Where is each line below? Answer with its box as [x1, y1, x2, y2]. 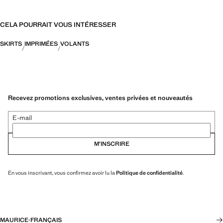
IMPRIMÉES [24, 40, 58, 48]
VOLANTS [60, 40, 89, 48]
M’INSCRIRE [94, 139, 129, 148]
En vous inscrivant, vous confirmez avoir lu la [8, 169, 116, 176]
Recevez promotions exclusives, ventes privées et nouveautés [8, 93, 193, 102]
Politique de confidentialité [116, 169, 183, 176]
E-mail [12, 113, 32, 122]
